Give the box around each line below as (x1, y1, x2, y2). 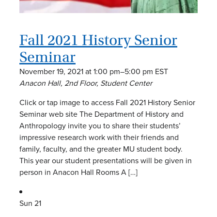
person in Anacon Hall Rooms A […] (19, 166, 138, 178)
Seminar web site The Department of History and (19, 108, 184, 120)
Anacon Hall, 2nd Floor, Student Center (19, 77, 152, 89)
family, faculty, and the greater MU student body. (19, 143, 183, 155)
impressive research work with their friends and (19, 131, 179, 143)
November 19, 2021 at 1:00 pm (19, 65, 120, 77)
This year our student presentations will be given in (19, 155, 192, 166)
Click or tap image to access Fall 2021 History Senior (19, 96, 195, 108)
